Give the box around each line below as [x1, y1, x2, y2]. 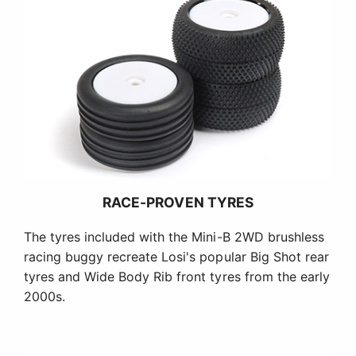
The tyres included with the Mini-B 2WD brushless [24, 229, 324, 246]
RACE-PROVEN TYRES [103, 194, 253, 211]
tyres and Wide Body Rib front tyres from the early [24, 269, 330, 285]
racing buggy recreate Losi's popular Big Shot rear [24, 249, 329, 265]
